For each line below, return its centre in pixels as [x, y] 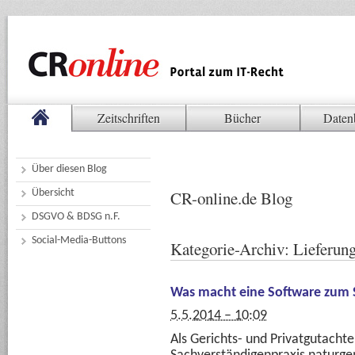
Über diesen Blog [69, 169]
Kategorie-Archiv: [232, 249]
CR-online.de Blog [231, 198]
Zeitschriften [128, 118]
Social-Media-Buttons [79, 240]
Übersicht [53, 193]
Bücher [242, 118]
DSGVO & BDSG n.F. [76, 217]
